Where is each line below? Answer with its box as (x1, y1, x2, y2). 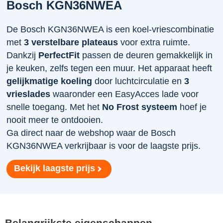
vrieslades (6, 89, 51, 99)
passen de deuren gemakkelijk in (80, 50, 213, 60)
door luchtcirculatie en (92, 76, 185, 86)
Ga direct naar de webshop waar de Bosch (6, 127, 176, 138)
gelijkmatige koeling (6, 76, 93, 86)
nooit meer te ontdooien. (6, 114, 104, 125)
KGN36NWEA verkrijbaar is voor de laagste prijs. (6, 140, 201, 151)
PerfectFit (38, 50, 80, 60)
